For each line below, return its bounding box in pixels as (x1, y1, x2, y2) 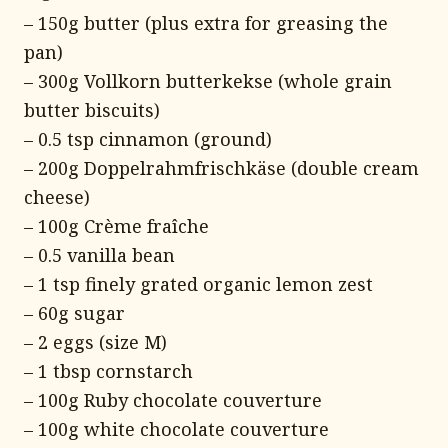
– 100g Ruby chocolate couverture (24, 388, 322, 412)
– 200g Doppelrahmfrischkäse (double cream (24, 156, 419, 180)
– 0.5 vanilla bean (24, 243, 175, 267)
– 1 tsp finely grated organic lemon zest (24, 272, 373, 296)
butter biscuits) (24, 98, 160, 122)
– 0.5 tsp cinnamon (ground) (24, 127, 272, 151)
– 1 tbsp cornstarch (24, 359, 193, 383)
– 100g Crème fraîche (24, 214, 209, 238)
